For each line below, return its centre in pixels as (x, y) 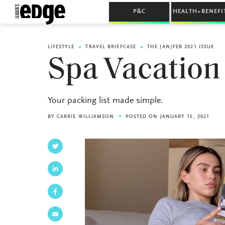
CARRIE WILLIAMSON (85, 117)
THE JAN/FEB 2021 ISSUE (181, 47)
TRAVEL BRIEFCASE (111, 47)
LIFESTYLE (61, 47)
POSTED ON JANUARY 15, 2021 (167, 117)
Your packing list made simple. (105, 101)
